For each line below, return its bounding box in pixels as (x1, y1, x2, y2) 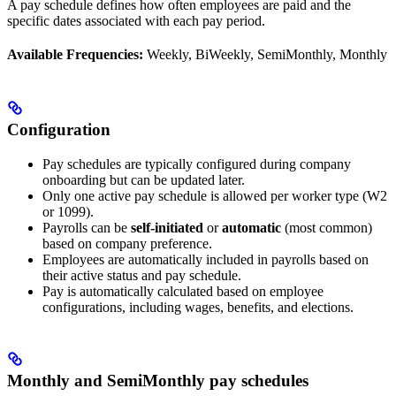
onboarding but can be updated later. (42, 171, 245, 187)
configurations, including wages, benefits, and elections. (42, 299, 354, 315)
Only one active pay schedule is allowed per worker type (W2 (42, 187, 387, 203)
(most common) (281, 219, 372, 235)
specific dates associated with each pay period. (7, 12, 265, 28)
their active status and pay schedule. (42, 267, 241, 283)
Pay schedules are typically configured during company (42, 156, 351, 171)
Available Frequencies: (7, 46, 143, 62)
